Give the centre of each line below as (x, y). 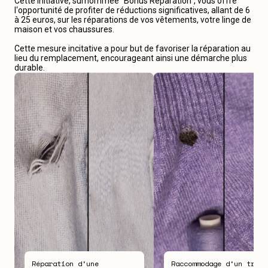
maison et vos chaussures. (64, 29)
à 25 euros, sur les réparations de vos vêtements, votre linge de (133, 20)
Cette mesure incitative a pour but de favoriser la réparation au (133, 48)
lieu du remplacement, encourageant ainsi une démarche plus (131, 58)
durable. (30, 68)
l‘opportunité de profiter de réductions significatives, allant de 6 (132, 10)
